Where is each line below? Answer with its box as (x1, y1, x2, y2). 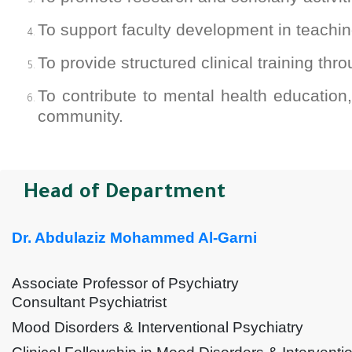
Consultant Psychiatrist (12, 294, 170, 311)
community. (38, 107, 123, 126)
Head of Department (24, 183, 225, 206)
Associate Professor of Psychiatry (12, 275, 239, 292)
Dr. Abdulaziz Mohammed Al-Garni (12, 229, 257, 247)
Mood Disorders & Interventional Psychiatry (12, 319, 303, 336)
